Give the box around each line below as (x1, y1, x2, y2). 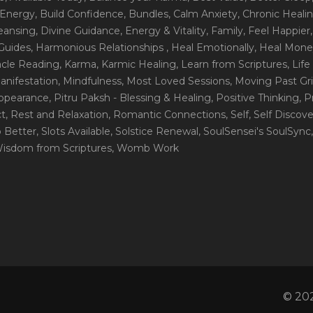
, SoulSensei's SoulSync (198, 125, 311, 138)
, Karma (59, 58, 96, 71)
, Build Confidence (35, 8, 124, 20)
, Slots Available (36, 125, 110, 138)
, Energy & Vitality (120, 24, 206, 37)
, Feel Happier (243, 24, 310, 37)
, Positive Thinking (211, 92, 299, 104)
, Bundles (124, 8, 168, 20)
